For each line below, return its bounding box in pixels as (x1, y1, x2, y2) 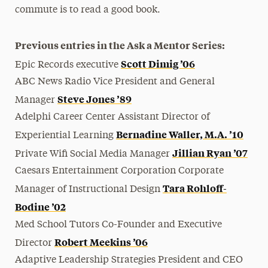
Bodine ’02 (14, 200, 66, 213)
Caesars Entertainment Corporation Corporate (14, 166, 224, 176)
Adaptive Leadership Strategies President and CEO (14, 255, 243, 265)
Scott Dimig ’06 (120, 57, 195, 70)
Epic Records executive (14, 60, 121, 70)
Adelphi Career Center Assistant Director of (14, 112, 210, 122)
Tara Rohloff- (162, 181, 227, 194)
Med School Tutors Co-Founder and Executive (14, 220, 222, 230)
